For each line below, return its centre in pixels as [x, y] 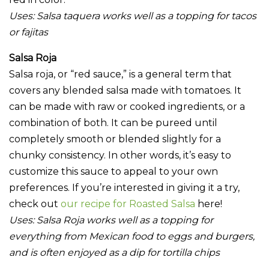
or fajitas [29, 32]
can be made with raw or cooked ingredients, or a [127, 107]
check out [35, 204]
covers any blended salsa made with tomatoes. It [125, 91]
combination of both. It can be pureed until [113, 123]
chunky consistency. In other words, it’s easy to [120, 156]
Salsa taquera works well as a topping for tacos [147, 16]
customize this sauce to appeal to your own [113, 172]
